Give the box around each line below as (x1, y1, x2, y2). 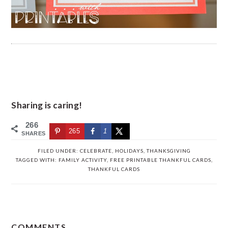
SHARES (21, 130, 46, 137)
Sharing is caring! (11, 99, 82, 110)
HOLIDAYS (115, 148, 144, 154)
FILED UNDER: (37, 148, 80, 154)
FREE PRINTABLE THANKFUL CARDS (109, 157, 211, 163)
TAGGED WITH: (15, 157, 59, 163)
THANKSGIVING (146, 148, 191, 154)
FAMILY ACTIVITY (58, 157, 107, 163)
